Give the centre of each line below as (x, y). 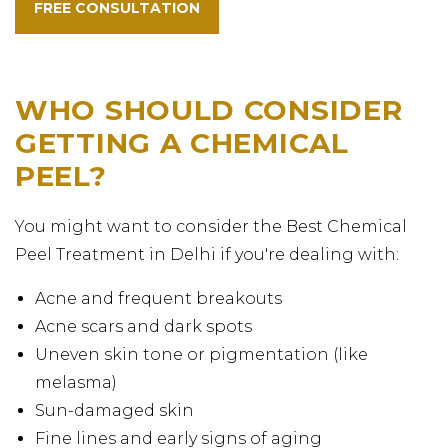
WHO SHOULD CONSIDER (209, 109)
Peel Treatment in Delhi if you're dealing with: (207, 254)
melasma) (76, 382)
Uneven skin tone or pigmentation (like (201, 354)
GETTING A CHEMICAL (182, 142)
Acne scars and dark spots (143, 326)
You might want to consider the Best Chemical (211, 226)
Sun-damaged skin (114, 410)
